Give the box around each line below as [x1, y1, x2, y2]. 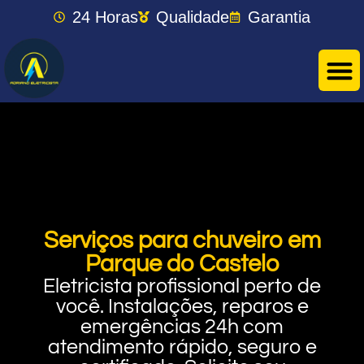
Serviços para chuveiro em [43, 228, 321, 253]
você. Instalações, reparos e [55, 296, 309, 317]
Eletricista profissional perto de [43, 275, 321, 297]
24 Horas [71, 8, 138, 26]
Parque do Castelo [85, 252, 279, 276]
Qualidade [156, 8, 230, 26]
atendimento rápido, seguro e [47, 336, 317, 357]
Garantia [247, 8, 310, 26]
